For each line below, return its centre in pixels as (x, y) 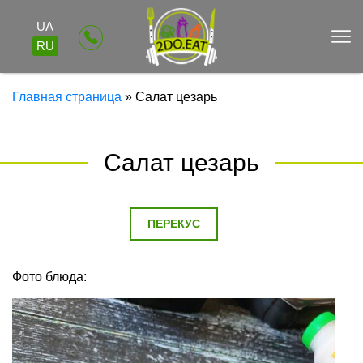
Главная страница (67, 97)
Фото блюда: (49, 277)
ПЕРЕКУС (173, 224)
